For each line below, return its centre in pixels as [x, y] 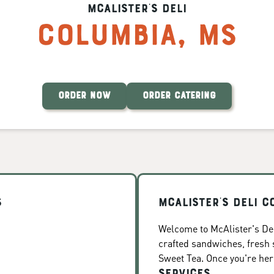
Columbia [107, 38]
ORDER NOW [84, 96]
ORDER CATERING [179, 96]
